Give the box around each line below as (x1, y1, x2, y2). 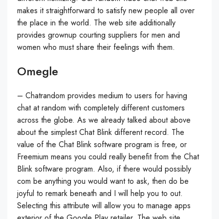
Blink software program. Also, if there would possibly (17, 163, 191, 175)
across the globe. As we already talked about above (17, 114, 191, 126)
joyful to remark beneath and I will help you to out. (17, 188, 183, 199)
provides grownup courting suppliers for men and (17, 29, 180, 41)
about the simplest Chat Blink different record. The (17, 127, 184, 138)
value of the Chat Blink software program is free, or (17, 139, 187, 150)
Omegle (17, 63, 58, 80)
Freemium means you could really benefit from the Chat (17, 151, 199, 162)
